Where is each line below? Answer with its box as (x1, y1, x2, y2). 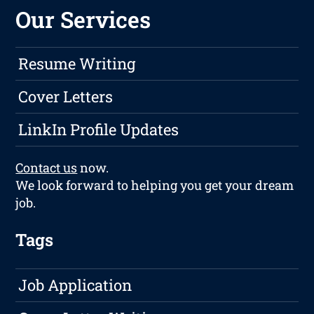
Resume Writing (18, 53, 136, 74)
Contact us (15, 159, 78, 177)
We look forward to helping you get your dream (15, 177, 294, 194)
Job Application (18, 275, 132, 296)
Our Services (15, 4, 151, 35)
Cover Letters (18, 86, 114, 107)
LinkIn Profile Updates (18, 119, 179, 140)
